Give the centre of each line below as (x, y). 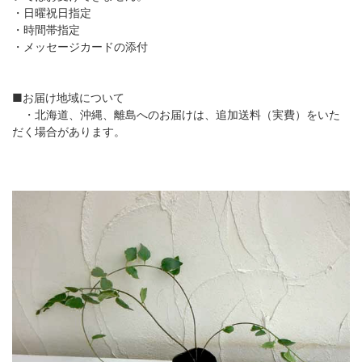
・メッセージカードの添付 (80, 46)
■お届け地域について (68, 97)
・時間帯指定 (46, 29)
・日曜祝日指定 (52, 12)
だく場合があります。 (69, 131)
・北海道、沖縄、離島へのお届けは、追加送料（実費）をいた (176, 114)
